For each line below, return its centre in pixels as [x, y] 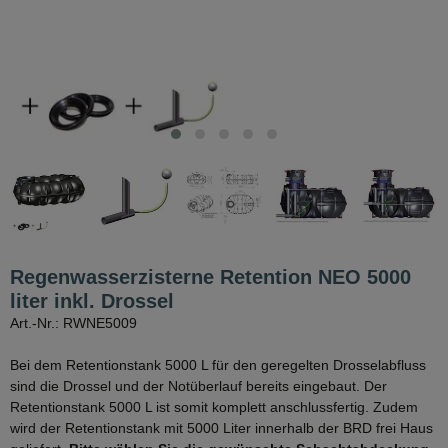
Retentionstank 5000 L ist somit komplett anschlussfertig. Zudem [214, 406]
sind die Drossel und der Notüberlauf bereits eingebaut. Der [198, 385]
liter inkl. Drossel [92, 300]
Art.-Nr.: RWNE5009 [73, 322]
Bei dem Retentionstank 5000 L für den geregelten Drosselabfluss [218, 364]
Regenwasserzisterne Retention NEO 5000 [210, 276]
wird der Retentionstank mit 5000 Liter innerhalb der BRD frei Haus [221, 427]
